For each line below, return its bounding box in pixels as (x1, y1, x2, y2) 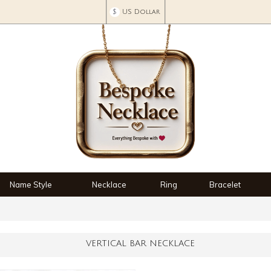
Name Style (10, 180, 52, 189)
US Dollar (122, 8, 160, 16)
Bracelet (209, 180, 241, 189)
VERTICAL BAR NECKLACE (85, 239, 195, 248)
